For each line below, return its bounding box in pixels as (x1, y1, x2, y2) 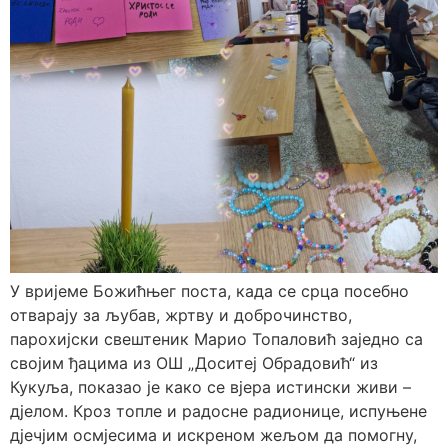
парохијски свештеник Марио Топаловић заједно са (10, 328, 423, 349)
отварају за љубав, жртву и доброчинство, (10, 304, 352, 325)
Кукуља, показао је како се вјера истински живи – (10, 376, 411, 397)
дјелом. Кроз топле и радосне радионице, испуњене (10, 400, 427, 421)
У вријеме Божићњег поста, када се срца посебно (10, 280, 409, 301)
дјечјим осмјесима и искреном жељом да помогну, (10, 424, 417, 445)
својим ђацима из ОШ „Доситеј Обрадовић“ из (10, 352, 378, 373)
